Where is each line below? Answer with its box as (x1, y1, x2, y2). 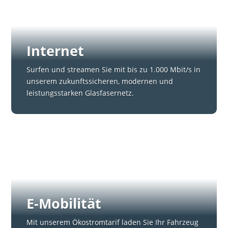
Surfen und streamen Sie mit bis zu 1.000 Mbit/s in (26, 65, 201, 75)
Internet (26, 41, 84, 61)
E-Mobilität (26, 194, 102, 213)
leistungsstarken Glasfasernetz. (26, 88, 134, 98)
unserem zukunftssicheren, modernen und (26, 76, 174, 87)
